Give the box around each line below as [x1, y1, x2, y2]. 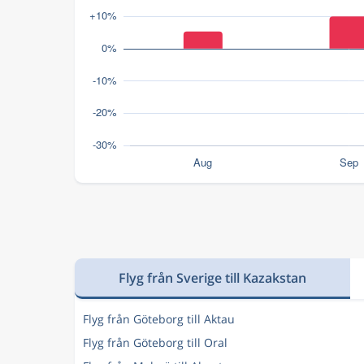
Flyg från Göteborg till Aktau [83, 311, 235, 327]
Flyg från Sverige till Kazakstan [119, 268, 306, 287]
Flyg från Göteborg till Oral [83, 335, 227, 350]
